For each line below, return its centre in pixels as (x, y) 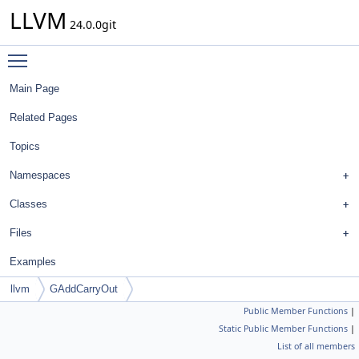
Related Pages (44, 117)
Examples (33, 262)
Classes (28, 204)
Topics (25, 146)
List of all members (316, 346)
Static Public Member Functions (283, 329)
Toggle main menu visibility (109, 53)
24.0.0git (91, 24)
